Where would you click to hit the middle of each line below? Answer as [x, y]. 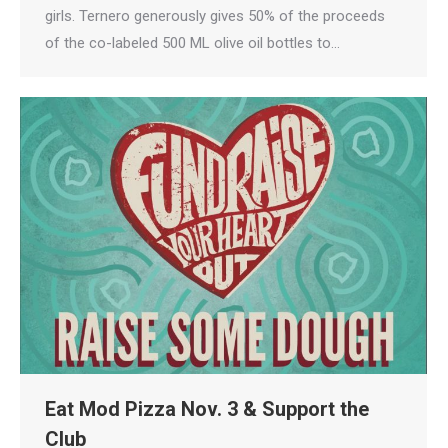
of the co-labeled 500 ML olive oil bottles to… [192, 42]
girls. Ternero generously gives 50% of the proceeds [215, 15]
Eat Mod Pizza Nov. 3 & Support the [207, 408]
